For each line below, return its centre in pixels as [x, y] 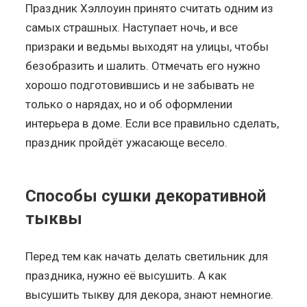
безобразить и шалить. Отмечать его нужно [143, 65]
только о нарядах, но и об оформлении [129, 104]
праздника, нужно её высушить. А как [126, 275]
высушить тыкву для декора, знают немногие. [150, 294]
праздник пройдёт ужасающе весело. [127, 142]
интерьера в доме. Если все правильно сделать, [152, 123]
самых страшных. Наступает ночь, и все [132, 27]
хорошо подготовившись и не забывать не [140, 85]
